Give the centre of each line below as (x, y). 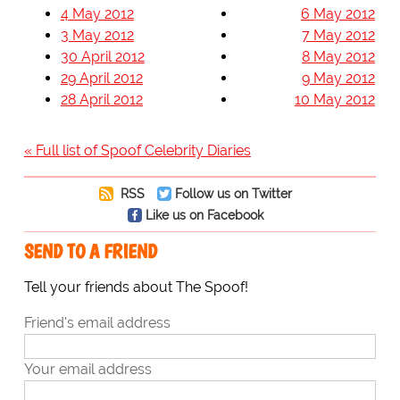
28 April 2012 (101, 99)
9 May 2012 (338, 78)
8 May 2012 (338, 56)
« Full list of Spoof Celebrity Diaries (137, 150)
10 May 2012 (334, 99)
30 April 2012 (102, 56)
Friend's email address (97, 322)
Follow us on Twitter (233, 193)
